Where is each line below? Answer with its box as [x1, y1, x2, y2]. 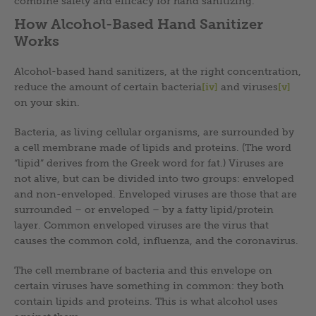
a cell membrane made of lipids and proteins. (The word [14, 141, 291, 153]
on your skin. [14, 96, 80, 108]
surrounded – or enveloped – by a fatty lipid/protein [14, 203, 274, 215]
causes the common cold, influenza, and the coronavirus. [14, 234, 298, 246]
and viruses [218, 80, 278, 92]
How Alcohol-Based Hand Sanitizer [14, 16, 263, 32]
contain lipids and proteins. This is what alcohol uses [14, 295, 278, 307]
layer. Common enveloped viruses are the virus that [14, 219, 269, 231]
